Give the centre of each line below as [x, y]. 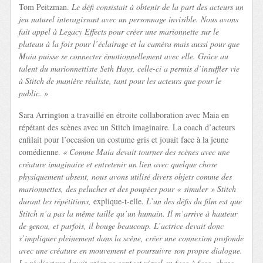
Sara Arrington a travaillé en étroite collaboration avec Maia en [124, 115]
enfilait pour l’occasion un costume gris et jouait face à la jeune [124, 140]
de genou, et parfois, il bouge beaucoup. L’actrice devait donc [122, 226]
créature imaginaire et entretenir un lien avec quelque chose [118, 164]
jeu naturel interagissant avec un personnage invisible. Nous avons [129, 19]
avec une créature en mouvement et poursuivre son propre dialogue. [131, 251]
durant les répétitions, [55, 201]
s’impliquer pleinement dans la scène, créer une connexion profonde [131, 238]
